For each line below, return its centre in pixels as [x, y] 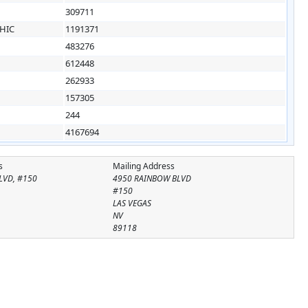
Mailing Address [143, 166]
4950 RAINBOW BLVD [152, 178]
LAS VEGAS [132, 203]
